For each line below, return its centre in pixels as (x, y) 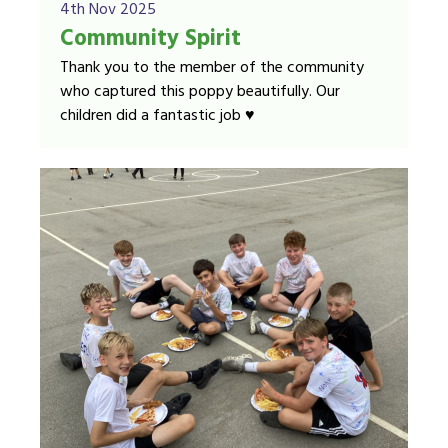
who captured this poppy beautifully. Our (200, 92)
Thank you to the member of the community (212, 68)
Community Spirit (150, 39)
